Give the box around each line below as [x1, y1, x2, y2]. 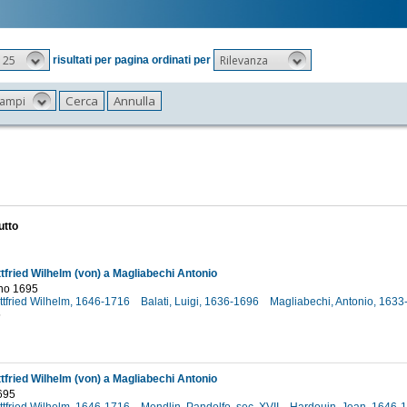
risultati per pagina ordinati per [52, 53, 211, 66]
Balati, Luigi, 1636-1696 [140, 295, 262, 309]
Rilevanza [219, 52, 268, 68]
